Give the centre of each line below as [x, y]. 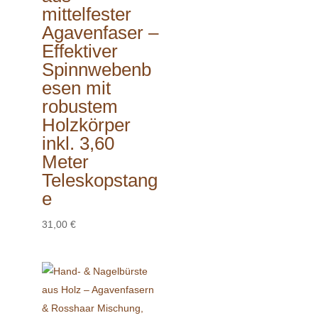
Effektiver [79, 51]
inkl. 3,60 [78, 144]
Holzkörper [86, 125]
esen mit [76, 88]
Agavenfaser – [100, 33]
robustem [79, 107]
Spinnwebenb [96, 70]
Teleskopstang [99, 181]
